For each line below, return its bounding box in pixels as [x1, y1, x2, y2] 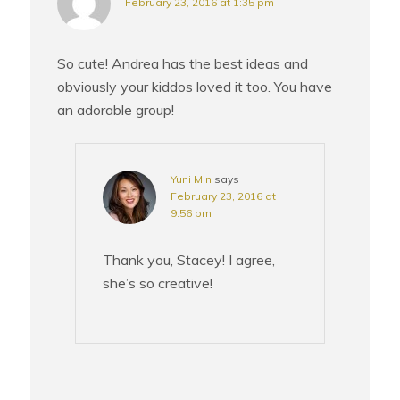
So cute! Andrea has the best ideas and [57, 54, 309, 72]
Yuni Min [171, 171, 212, 186]
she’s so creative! [103, 273, 213, 292]
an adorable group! [57, 100, 175, 119]
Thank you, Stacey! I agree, [103, 250, 276, 269]
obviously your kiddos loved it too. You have [57, 77, 333, 96]
